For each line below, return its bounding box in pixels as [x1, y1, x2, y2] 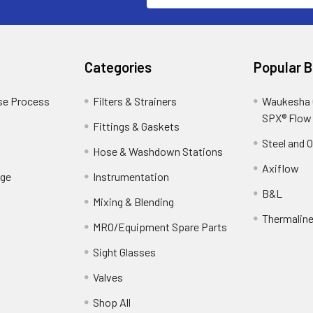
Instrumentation [93, 170, 170, 184]
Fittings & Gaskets [93, 119, 180, 133]
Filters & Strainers [93, 94, 177, 108]
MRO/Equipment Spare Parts [93, 220, 228, 234]
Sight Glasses [93, 245, 156, 259]
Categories [85, 59, 152, 76]
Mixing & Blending [93, 195, 175, 209]
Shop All [93, 296, 131, 310]
